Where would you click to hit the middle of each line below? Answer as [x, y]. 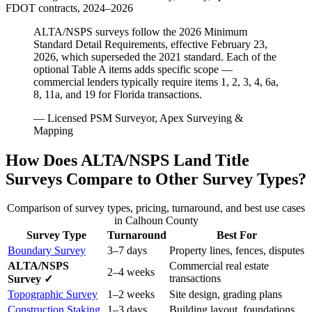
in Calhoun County [156, 221]
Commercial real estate [219, 266]
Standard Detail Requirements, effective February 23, [150, 44]
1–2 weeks [131, 295]
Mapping [53, 130]
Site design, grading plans [226, 295]
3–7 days [127, 251]
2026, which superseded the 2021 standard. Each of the [155, 56]
